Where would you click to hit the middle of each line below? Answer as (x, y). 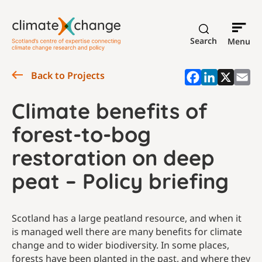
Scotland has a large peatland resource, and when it (127, 218)
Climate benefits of (110, 111)
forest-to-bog (81, 135)
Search (204, 41)
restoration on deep (113, 158)
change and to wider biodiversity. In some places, (120, 245)
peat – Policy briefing (120, 181)
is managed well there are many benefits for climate (127, 232)
